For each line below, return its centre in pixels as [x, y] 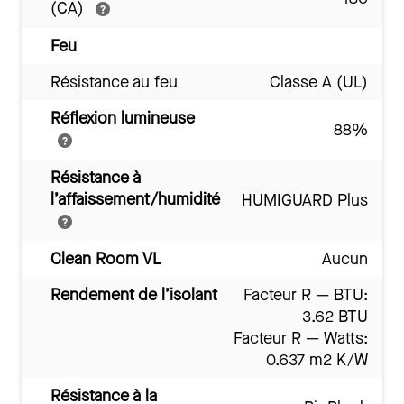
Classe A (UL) [319, 83]
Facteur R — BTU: [306, 295]
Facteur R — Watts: [301, 339]
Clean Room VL [106, 259]
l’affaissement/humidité [135, 200]
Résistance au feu [114, 83]
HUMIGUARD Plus [305, 201]
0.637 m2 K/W [317, 360]
